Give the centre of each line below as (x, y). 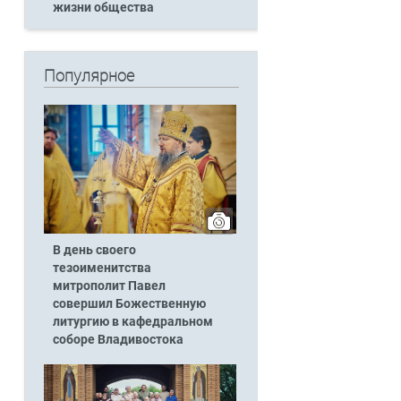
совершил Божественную (129, 303)
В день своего (94, 250)
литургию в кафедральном (132, 321)
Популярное (89, 76)
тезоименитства (102, 268)
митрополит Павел (109, 286)
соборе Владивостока (118, 339)
